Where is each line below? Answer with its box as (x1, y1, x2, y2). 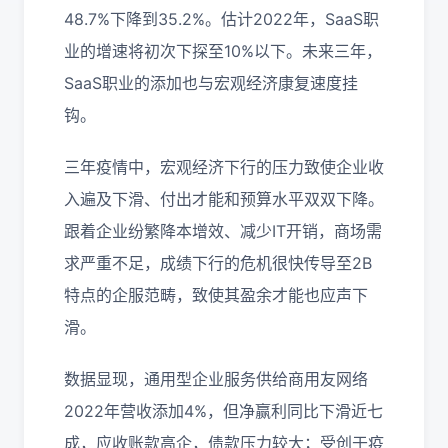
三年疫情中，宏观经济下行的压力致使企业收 (64, 157, 384, 177)
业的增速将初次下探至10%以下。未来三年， (64, 41, 382, 61)
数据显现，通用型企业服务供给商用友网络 (64, 369, 368, 389)
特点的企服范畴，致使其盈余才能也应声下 (64, 285, 368, 305)
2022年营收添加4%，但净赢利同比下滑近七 (64, 401, 383, 421)
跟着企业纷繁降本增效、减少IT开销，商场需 (64, 221, 382, 241)
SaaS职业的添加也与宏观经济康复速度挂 (64, 73, 358, 93)
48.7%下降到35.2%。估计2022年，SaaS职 (64, 9, 379, 29)
